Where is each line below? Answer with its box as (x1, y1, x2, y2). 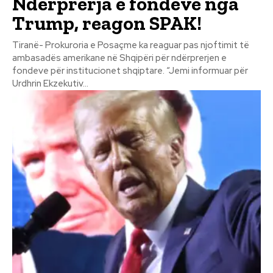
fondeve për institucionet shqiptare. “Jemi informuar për (12, 64, 166, 77)
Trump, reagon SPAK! (12, 11, 202, 35)
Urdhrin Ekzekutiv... (12, 77, 88, 90)
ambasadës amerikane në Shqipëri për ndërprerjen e (12, 51, 227, 64)
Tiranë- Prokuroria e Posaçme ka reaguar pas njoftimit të (12, 38, 249, 51)
